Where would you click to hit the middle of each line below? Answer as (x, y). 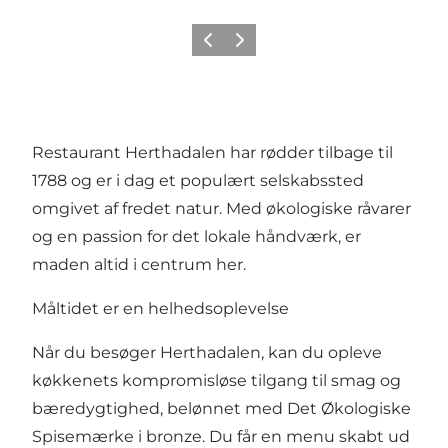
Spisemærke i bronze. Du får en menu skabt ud (221, 436)
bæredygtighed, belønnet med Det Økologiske (221, 408)
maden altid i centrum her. (139, 264)
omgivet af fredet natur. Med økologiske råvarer (221, 208)
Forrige (217, 46)
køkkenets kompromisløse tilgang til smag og (216, 380)
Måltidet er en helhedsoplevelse (160, 308)
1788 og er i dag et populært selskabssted (198, 180)
